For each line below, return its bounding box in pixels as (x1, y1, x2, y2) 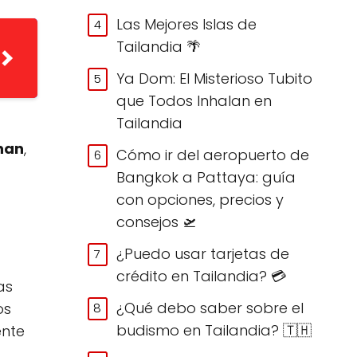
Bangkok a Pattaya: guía (116, 167, 296, 187)
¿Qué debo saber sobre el (116, 297, 304, 318)
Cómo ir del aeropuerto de (116, 144, 310, 165)
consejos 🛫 (116, 211, 198, 232)
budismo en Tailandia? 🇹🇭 (116, 320, 312, 340)
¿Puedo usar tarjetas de (116, 243, 290, 264)
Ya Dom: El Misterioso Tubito (116, 68, 313, 88)
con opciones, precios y (116, 189, 284, 210)
